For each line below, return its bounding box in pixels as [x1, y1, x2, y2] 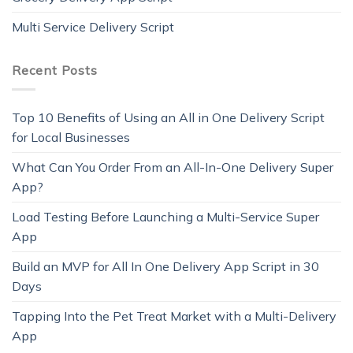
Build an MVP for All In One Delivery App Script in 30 [12, 258, 319, 275]
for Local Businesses [12, 129, 130, 146]
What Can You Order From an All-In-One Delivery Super [12, 159, 333, 176]
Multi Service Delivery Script [12, 18, 174, 35]
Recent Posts [12, 61, 98, 78]
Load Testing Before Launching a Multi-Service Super [12, 209, 319, 225]
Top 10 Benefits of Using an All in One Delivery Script [12, 110, 325, 126]
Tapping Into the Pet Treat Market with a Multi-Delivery [12, 308, 336, 325]
